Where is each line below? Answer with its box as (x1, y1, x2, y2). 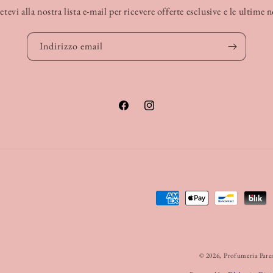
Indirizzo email (40, 40, 103, 52)
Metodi (136, 192, 166, 205)
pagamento (136, 226, 180, 239)
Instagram (143, 106, 180, 118)
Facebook (117, 106, 152, 118)
